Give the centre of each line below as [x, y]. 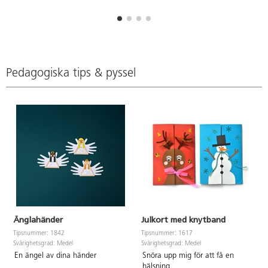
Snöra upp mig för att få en [188, 255]
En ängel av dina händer [55, 255]
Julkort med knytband [183, 220]
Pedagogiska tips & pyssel [71, 74]
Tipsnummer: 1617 [167, 234]
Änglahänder [38, 220]
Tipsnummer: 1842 [39, 234]
